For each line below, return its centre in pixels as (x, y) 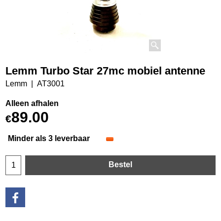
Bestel (120, 164)
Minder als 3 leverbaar (49, 138)
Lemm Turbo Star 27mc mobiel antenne (105, 71)
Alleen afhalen (32, 103)
